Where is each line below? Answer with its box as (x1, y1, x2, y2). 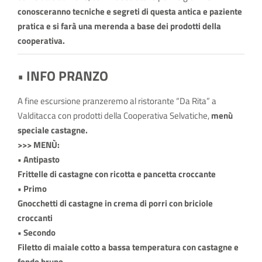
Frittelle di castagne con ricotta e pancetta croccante (17, 167, 216, 181)
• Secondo (17, 226, 56, 240)
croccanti (17, 211, 53, 225)
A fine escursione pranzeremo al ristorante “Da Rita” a (17, 94, 216, 108)
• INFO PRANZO (17, 65, 108, 87)
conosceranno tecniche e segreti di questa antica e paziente (17, 5, 242, 19)
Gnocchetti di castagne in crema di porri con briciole (17, 196, 213, 211)
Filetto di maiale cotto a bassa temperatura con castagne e (17, 240, 239, 254)
